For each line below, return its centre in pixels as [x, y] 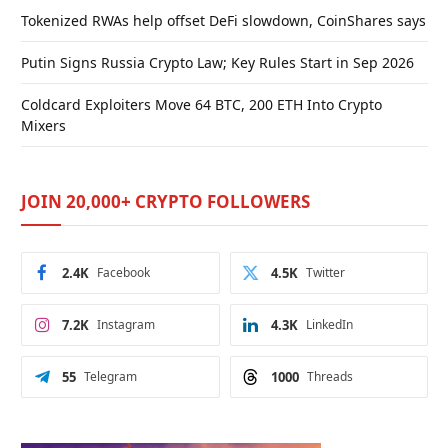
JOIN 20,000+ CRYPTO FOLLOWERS [165, 201]
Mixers [43, 125]
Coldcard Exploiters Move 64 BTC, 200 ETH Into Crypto [201, 104]
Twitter [325, 272]
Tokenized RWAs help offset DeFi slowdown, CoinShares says [223, 20]
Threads [329, 376]
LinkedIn [329, 324]
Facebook [123, 272]
